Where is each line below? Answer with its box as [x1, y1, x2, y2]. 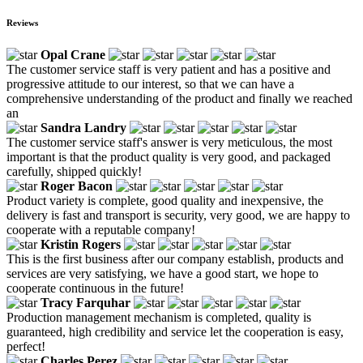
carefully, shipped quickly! [6, 164, 142, 179]
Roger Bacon [41, 179, 113, 194]
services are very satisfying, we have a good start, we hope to [6, 267, 318, 281]
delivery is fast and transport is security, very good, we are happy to [6, 208, 350, 223]
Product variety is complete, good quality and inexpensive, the [6, 194, 323, 208]
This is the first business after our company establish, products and [6, 252, 344, 267]
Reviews [6, 18, 38, 28]
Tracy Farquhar [41, 296, 130, 310]
